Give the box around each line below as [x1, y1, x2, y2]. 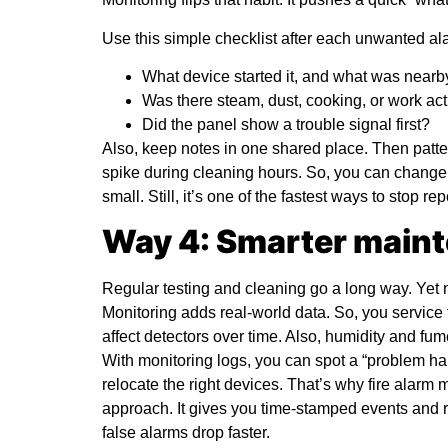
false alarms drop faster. [102, 424, 270, 442]
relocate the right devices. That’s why [102, 376, 364, 394]
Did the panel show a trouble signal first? [142, 115, 430, 133]
